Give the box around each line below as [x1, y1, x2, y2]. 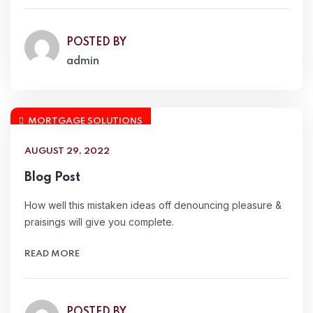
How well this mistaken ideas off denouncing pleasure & [24, 199, 282, 211]
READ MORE [24, 249, 80, 259]
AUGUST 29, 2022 [24, 147, 110, 156]
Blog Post [24, 171, 80, 184]
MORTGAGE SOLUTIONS [28, 117, 143, 126]
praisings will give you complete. [24, 216, 174, 228]
